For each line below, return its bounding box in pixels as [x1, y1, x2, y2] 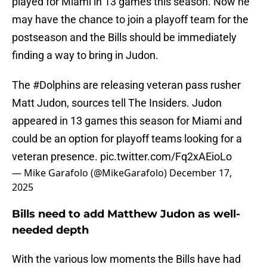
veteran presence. [12, 150, 100, 163]
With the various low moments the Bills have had [12, 253, 241, 266]
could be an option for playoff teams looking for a [12, 132, 242, 145]
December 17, [169, 166, 232, 180]
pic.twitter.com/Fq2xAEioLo [100, 150, 232, 163]
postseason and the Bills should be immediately [12, 31, 237, 44]
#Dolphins [33, 79, 80, 92]
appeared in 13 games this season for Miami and [12, 114, 242, 128]
